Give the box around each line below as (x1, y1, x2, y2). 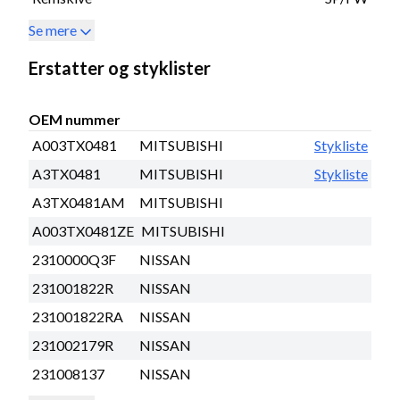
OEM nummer (29, 110, 121, 128)
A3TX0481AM (32, 193, 125, 211)
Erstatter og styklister (29, 56, 211, 79)
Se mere (29, 21, 77, 38)
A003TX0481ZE (32, 221, 134, 239)
